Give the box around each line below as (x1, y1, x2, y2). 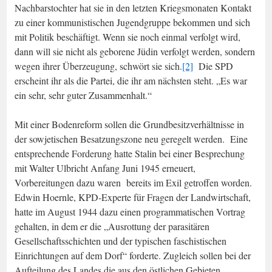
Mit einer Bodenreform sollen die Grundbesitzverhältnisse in (15, 117, 244, 131)
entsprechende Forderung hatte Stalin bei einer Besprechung (15, 146, 245, 160)
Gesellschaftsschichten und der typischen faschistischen (15, 234, 226, 247)
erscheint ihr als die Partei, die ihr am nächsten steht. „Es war (15, 73, 247, 87)
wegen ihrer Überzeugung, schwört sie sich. (15, 59, 182, 72)
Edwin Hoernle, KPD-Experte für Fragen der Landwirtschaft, (15, 190, 251, 203)
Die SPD (193, 59, 233, 72)
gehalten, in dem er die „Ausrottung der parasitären (15, 219, 209, 233)
